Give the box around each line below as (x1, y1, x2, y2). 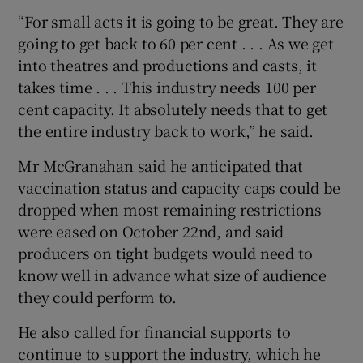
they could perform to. (18, 286, 177, 308)
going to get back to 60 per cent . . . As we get (18, 32, 334, 54)
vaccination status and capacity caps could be (18, 177, 340, 199)
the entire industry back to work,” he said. (18, 120, 314, 142)
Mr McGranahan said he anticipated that (18, 155, 303, 177)
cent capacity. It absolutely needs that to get (18, 98, 328, 120)
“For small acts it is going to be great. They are (18, 11, 344, 32)
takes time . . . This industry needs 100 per (18, 76, 316, 98)
